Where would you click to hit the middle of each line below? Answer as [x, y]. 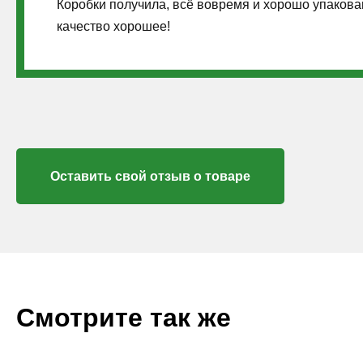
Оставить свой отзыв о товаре [150, 177]
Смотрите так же [124, 318]
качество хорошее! [113, 27]
